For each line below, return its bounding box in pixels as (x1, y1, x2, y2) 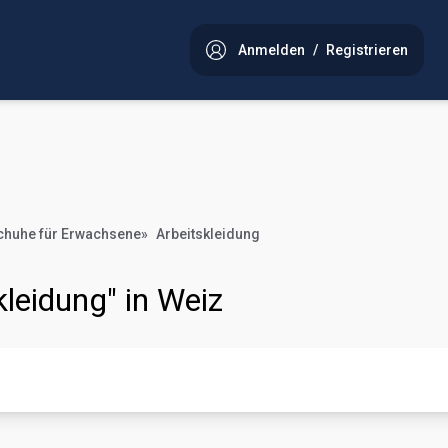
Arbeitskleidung (156, 226, 260, 242)
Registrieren (326, 42, 408, 58)
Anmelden (238, 42, 305, 58)
